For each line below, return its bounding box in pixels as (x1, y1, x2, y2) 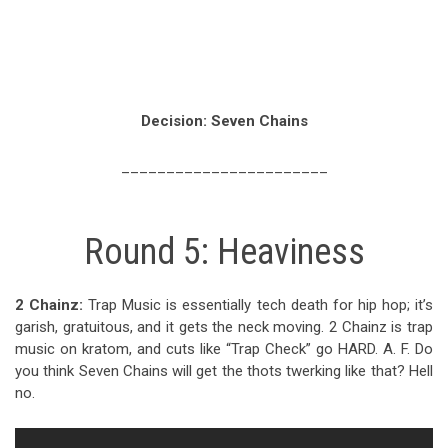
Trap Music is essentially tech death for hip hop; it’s (88, 296, 434, 315)
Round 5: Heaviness (83, 231, 365, 274)
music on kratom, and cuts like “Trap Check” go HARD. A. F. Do (15, 340, 433, 359)
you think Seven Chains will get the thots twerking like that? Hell (15, 362, 433, 381)
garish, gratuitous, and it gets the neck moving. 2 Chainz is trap (15, 318, 433, 337)
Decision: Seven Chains (140, 112, 308, 131)
